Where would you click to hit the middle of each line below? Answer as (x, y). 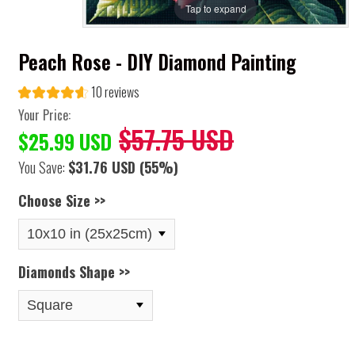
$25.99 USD (65, 142)
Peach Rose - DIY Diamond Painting (157, 61)
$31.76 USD (102, 168)
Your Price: (44, 115)
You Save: (43, 168)
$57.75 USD (176, 139)
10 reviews (115, 92)
